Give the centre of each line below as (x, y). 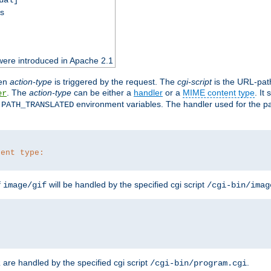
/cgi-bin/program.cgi (198, 263)
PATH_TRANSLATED (38, 104)
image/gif (25, 185)
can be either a (103, 92)
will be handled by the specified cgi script (127, 184)
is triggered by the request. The (115, 81)
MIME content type (219, 92)
